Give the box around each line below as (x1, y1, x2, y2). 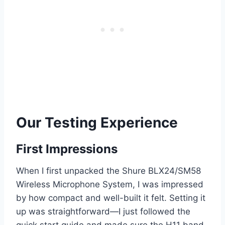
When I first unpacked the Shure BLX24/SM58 (16, 166, 201, 176)
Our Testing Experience (16, 114, 178, 132)
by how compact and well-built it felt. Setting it (16, 193, 205, 203)
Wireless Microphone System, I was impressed (16, 179, 203, 190)
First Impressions (16, 142, 118, 157)
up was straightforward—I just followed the (16, 206, 190, 217)
